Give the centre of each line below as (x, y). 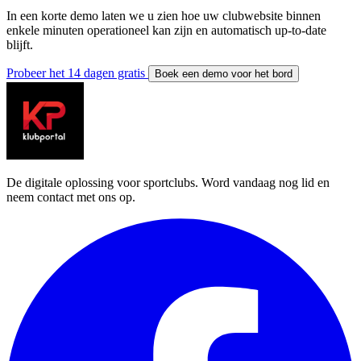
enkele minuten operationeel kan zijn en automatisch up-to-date (166, 30)
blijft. (20, 44)
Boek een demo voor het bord (224, 73)
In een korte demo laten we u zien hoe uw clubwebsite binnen (164, 15)
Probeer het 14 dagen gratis (77, 73)
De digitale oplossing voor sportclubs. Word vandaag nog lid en (168, 182)
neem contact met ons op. (71, 197)
